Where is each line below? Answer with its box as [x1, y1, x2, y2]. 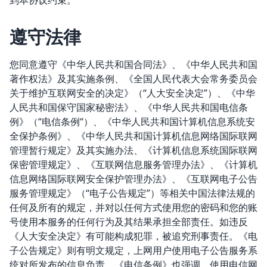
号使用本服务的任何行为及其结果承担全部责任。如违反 [10, 215, 248, 228]
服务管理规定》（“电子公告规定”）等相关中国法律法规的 [10, 187, 255, 200]
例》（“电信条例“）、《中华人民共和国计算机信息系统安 [10, 115, 255, 128]
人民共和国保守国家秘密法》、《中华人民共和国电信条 [10, 101, 248, 114]
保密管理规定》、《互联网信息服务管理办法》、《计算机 [10, 158, 257, 171]
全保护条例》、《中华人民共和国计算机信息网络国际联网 [10, 129, 257, 142]
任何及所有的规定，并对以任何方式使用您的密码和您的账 [10, 201, 257, 214]
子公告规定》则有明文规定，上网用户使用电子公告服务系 [10, 244, 257, 257]
